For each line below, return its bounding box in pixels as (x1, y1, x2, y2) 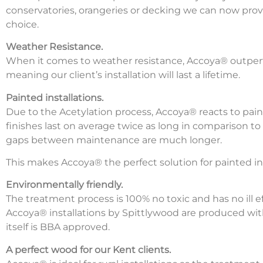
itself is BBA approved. (6, 221, 110, 233)
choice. (6, 18, 39, 30)
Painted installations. (6, 92, 103, 103)
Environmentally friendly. (6, 179, 123, 191)
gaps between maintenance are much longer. (6, 134, 222, 146)
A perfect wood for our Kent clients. (6, 244, 171, 255)
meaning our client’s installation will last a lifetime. (6, 69, 240, 81)
